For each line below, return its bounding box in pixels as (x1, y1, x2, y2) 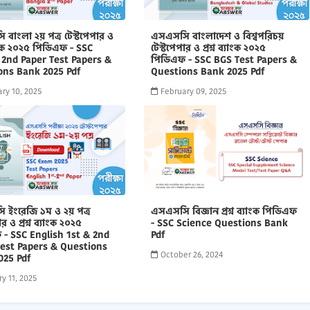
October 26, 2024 (160, 248, 223, 260)
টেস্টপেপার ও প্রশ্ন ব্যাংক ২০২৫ (150, 41, 266, 55)
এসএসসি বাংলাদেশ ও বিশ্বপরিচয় (150, 29, 284, 43)
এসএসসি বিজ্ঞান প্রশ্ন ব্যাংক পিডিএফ (150, 204, 297, 218)
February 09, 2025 (160, 85, 226, 97)
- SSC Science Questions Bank (150, 216, 288, 230)
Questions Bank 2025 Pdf (150, 64, 264, 78)
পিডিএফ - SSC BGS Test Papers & (150, 53, 297, 66)
